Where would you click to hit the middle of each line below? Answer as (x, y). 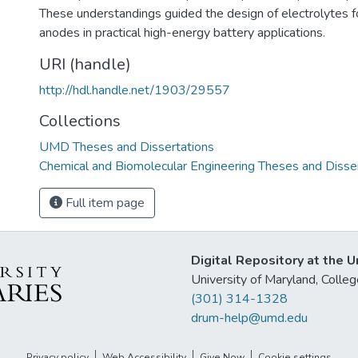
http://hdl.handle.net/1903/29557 (135, 90)
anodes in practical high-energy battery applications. (182, 33)
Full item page (103, 203)
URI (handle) (85, 64)
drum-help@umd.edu (249, 318)
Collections (80, 121)
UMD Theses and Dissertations (127, 147)
